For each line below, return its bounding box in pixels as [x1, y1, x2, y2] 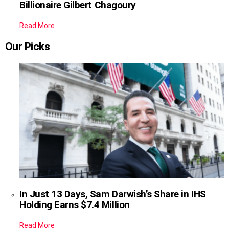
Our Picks [5, 40, 50, 53]
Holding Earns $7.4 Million [19, 198, 130, 211]
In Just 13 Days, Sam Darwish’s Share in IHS [19, 188, 206, 200]
